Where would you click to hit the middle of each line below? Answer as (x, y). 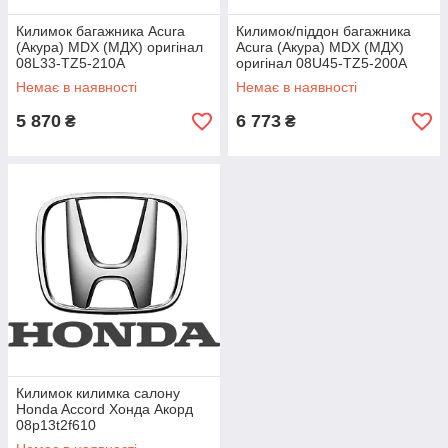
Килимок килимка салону (98, 393)
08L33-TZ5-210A (70, 63)
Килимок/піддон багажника (323, 31)
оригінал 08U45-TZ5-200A (321, 63)
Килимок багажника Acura (100, 31)
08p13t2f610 (56, 425)
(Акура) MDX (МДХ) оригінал (109, 47)
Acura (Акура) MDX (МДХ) (320, 47)
